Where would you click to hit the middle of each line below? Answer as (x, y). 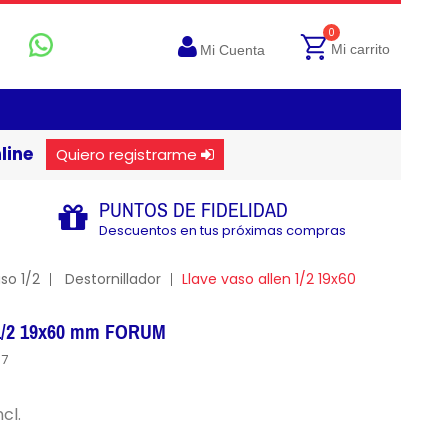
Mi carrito (360, 49)
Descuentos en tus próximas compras (222, 230)
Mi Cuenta (232, 50)
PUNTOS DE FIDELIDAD (193, 209)
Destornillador (112, 279)
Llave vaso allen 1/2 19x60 (268, 279)
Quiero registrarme (126, 154)
